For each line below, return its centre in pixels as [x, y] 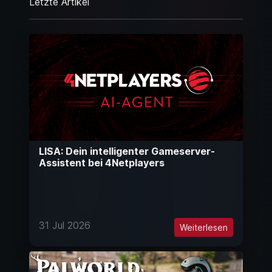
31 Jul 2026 [65, 226]
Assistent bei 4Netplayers [102, 163]
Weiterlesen [204, 228]
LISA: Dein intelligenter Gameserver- [127, 151]
